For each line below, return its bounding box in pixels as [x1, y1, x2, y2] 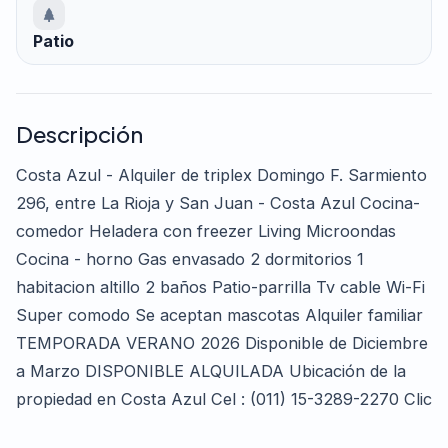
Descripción [16, 120, 143, 149]
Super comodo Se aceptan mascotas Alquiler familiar [16, 305, 423, 326]
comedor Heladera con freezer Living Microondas [16, 221, 396, 242]
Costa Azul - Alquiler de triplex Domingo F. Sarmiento [16, 165, 427, 186]
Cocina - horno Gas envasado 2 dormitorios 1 [16, 249, 364, 270]
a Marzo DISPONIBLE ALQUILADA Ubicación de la [16, 361, 406, 382]
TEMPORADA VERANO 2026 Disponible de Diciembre [16, 333, 428, 354]
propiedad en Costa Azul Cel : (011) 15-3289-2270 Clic [16, 389, 432, 410]
